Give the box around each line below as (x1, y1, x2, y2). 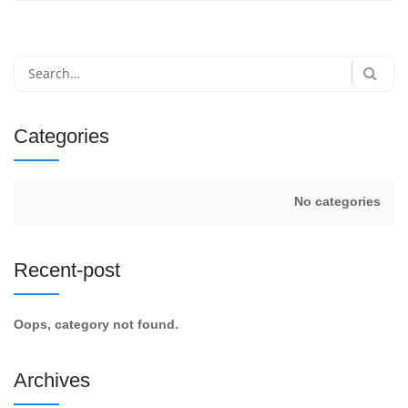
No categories (294, 193, 381, 209)
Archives (14, 368, 90, 392)
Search (13, 57, 54, 73)
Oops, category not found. (14, 316, 178, 331)
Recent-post (14, 258, 120, 281)
